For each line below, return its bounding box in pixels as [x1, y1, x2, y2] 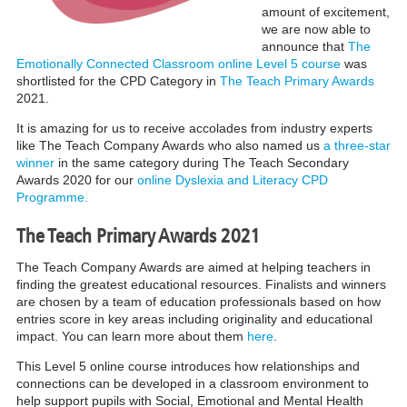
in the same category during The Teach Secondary [54, 154, 349, 170]
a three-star [323, 137, 391, 153]
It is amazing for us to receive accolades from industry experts [15, 120, 372, 135]
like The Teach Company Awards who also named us [15, 137, 323, 153]
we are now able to [261, 21, 371, 36]
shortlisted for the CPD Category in [15, 73, 220, 88]
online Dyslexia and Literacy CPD [136, 172, 328, 187]
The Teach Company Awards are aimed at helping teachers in [15, 259, 371, 274]
